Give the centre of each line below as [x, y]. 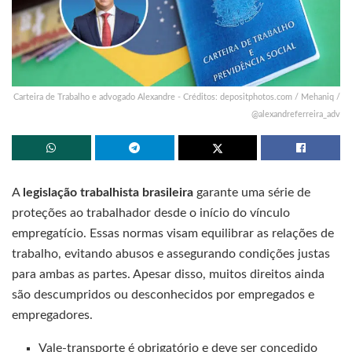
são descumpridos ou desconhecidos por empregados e [163, 294]
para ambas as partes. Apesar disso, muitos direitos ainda [168, 274]
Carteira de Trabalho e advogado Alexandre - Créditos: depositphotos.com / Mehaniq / [177, 97]
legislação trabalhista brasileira [108, 192]
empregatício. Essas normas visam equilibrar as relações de [173, 233]
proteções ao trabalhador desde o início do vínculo [151, 213]
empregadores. [52, 315]
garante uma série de [252, 192]
